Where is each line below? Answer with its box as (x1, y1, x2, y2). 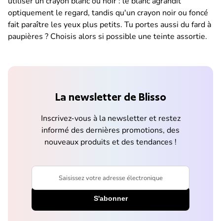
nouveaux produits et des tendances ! (44, 137, 177, 148)
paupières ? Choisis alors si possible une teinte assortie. (8, 31, 207, 42)
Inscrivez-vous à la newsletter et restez (40, 113, 181, 124)
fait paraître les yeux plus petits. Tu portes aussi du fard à (8, 19, 211, 31)
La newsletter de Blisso (55, 91, 166, 104)
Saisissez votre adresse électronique (32, 177, 142, 187)
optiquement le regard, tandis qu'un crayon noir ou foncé (8, 7, 208, 19)
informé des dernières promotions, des (41, 125, 180, 136)
